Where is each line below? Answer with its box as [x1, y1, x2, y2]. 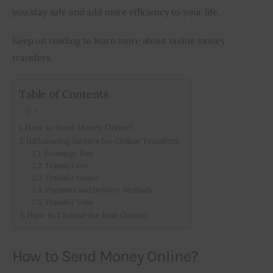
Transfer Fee [45, 160, 89, 170]
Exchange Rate [44, 148, 95, 158]
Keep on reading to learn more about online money [12, 35, 228, 47]
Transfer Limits [45, 172, 98, 182]
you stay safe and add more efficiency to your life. [12, 5, 220, 18]
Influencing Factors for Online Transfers [26, 135, 179, 146]
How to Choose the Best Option [27, 209, 147, 221]
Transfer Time [45, 197, 94, 207]
